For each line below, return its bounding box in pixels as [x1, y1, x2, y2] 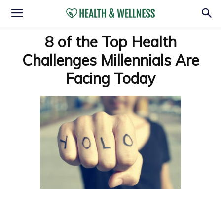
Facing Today [66, 69, 155, 88]
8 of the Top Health [44, 33, 177, 51]
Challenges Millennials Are [22, 51, 199, 70]
